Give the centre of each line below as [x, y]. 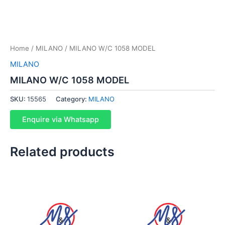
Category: [72, 99]
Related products [62, 151]
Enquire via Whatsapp [61, 119]
